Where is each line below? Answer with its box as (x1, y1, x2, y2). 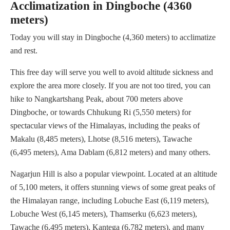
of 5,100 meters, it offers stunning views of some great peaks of (10, 183, 215, 192)
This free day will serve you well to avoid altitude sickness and (10, 68, 213, 77)
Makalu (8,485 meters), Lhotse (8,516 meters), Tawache (10, 135, 192, 144)
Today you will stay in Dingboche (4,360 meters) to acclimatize (10, 33, 216, 42)
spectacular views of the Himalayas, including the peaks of (10, 121, 200, 130)
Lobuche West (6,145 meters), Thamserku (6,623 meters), (10, 209, 197, 219)
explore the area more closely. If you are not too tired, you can (10, 81, 210, 90)
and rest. (10, 46, 37, 55)
